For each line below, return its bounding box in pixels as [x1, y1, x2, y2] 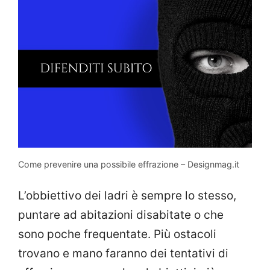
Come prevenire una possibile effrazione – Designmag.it [18, 159, 239, 170]
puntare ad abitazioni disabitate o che [18, 207, 224, 222]
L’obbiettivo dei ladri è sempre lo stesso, [18, 188, 236, 202]
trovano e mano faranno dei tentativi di [18, 246, 228, 260]
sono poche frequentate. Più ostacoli [18, 227, 216, 241]
